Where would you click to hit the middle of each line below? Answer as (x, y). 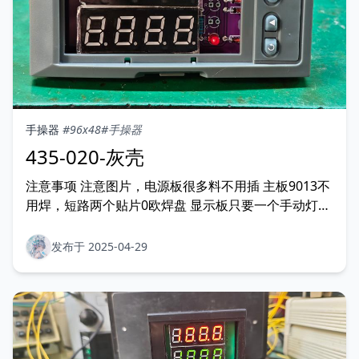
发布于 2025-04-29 (99, 246)
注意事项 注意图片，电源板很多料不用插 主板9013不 (178, 186)
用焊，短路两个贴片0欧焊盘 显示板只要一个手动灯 (172, 205)
